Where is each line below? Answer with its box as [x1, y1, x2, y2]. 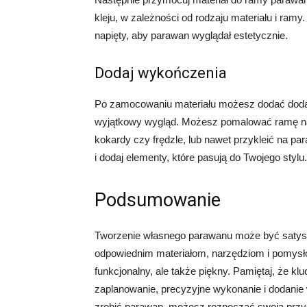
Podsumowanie [95, 189, 221, 211]
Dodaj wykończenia [95, 64, 227, 82]
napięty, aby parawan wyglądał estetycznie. [95, 29, 288, 41]
